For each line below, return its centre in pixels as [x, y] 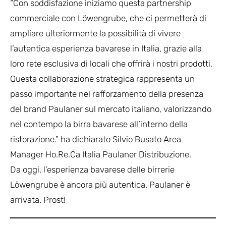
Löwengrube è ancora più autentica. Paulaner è [100, 185]
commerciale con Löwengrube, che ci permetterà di [108, 18]
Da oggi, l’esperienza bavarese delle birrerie [92, 170]
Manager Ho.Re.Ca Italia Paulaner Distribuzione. [101, 155]
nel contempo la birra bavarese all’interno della [99, 124]
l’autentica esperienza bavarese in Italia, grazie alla [106, 49]
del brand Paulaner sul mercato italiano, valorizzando [111, 109]
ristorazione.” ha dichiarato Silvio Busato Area [96, 139]
